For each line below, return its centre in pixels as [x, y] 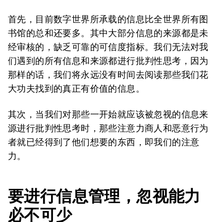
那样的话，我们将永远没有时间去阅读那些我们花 [108, 75]
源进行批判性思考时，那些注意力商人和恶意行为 [108, 128]
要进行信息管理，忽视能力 [104, 196]
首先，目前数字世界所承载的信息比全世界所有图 [108, 19]
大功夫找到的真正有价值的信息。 [76, 88]
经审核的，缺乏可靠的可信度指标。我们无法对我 [108, 47]
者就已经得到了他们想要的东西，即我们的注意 [104, 142]
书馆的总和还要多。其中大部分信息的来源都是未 [108, 33]
